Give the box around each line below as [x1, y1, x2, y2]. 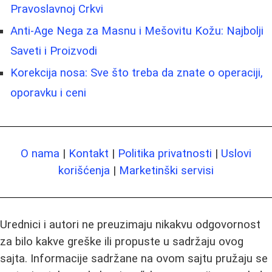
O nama [21, 146, 59, 160]
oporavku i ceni [10, 86, 86, 100]
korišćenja [58, 163, 110, 177]
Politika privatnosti [118, 146, 212, 160]
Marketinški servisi [119, 163, 214, 177]
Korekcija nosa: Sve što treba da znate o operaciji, [10, 66, 263, 80]
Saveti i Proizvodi [10, 44, 97, 58]
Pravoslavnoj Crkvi [10, 2, 103, 16]
